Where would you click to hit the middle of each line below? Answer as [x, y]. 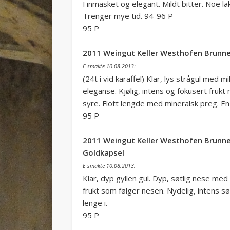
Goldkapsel [103, 152]
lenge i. [95, 203]
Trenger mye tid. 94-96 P [128, 16]
